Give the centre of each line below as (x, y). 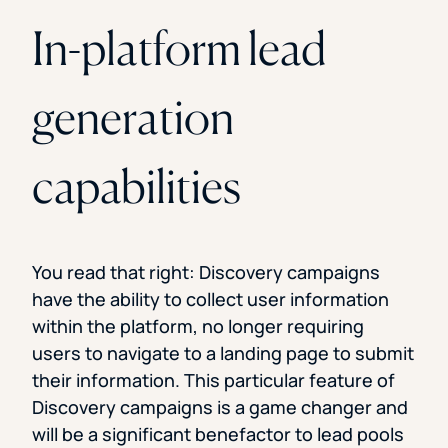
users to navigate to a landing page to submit (223, 353)
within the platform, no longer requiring (198, 326)
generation (133, 117)
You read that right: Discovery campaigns (206, 272)
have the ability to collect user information (210, 299)
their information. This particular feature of (213, 380)
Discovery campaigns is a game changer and (220, 407)
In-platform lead (179, 48)
